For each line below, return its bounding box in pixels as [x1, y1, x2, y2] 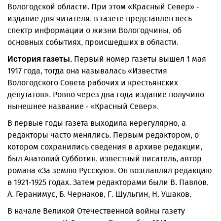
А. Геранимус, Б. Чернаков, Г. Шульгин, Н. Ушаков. [7, 189, 191, 199]
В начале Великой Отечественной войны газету [7, 206, 185, 216]
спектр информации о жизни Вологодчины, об [7, 26, 182, 35]
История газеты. [7, 55, 72, 63]
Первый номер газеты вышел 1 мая [72, 54, 206, 64]
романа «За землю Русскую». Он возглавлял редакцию [7, 166, 212, 175]
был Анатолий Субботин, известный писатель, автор [7, 154, 202, 163]
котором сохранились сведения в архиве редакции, [7, 142, 202, 151]
